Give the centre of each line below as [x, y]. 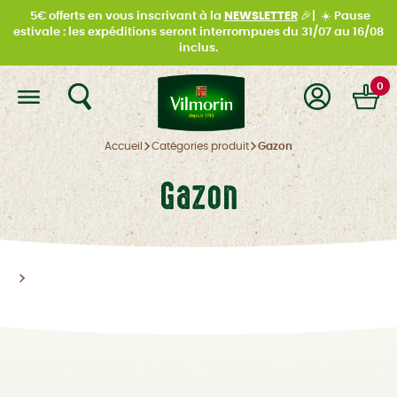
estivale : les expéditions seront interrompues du [156, 32]
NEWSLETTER [261, 16]
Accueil [124, 146]
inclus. [198, 48]
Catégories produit [200, 146]
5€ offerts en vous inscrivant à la [125, 16]
